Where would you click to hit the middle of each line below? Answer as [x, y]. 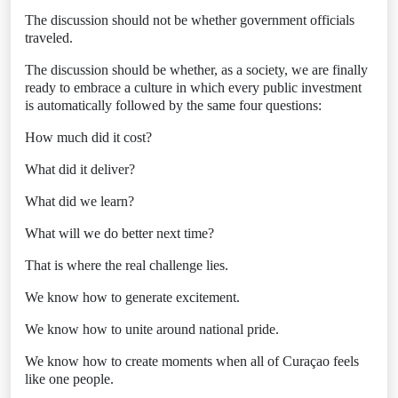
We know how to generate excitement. [132, 297]
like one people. [69, 379]
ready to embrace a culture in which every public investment [193, 88]
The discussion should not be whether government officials [190, 20]
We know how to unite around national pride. [152, 329]
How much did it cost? [88, 137]
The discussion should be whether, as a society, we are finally [196, 70]
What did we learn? [80, 201]
